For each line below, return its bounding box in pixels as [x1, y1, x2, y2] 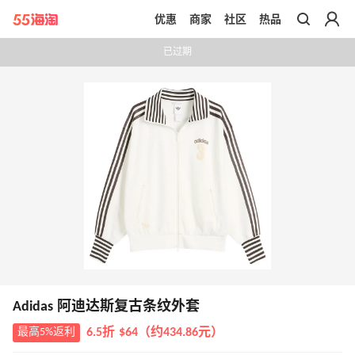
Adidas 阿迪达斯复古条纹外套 [13, 300, 200, 315]
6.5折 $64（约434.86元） [86, 326, 223, 340]
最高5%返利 [17, 326, 75, 339]
